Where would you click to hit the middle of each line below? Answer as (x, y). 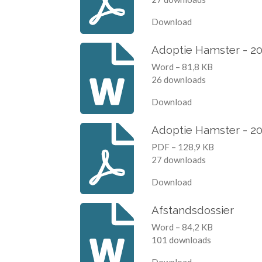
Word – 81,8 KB (182, 67)
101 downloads (181, 240)
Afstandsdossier (192, 210)
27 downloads (178, 160)
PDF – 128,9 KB (182, 147)
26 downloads (178, 80)
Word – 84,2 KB (182, 227)
